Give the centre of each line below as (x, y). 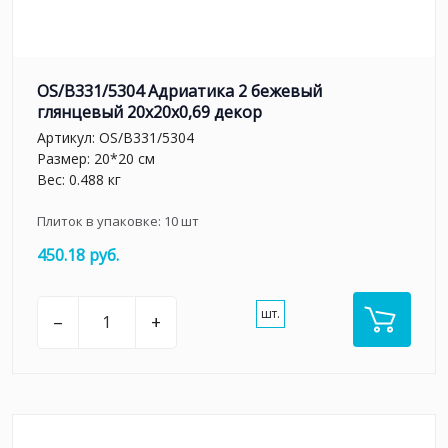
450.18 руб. (78, 254)
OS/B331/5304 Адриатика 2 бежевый (179, 91)
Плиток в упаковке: (100, 220)
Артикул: (68, 137)
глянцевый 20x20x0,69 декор (149, 112)
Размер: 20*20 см (96, 158)
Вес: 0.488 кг (79, 179)
